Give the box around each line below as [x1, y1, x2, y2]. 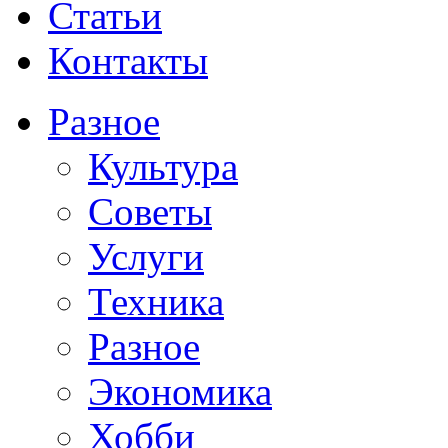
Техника [88, 280, 224, 324]
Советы [88, 190, 212, 234]
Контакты [48, 39, 208, 83]
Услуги [88, 235, 204, 279]
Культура [88, 145, 238, 189]
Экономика [88, 370, 272, 414]
